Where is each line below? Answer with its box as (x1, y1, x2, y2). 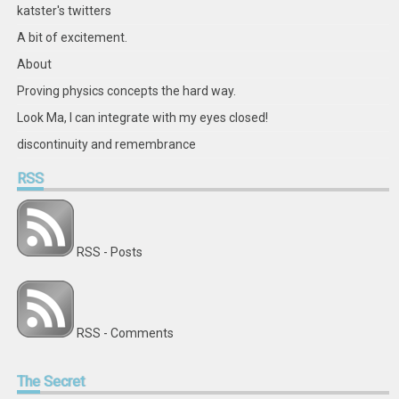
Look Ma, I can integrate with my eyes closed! (17, 110, 269, 125)
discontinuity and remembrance (17, 137, 197, 151)
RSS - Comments (77, 326, 175, 340)
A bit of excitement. (17, 30, 128, 45)
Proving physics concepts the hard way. (17, 84, 237, 98)
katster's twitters (17, 4, 112, 18)
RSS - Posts (77, 245, 143, 259)
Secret (40, 373, 85, 390)
